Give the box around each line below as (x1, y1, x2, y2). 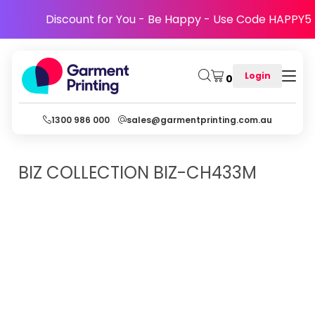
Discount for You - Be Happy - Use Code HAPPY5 (46, 11, 311, 27)
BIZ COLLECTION (18, 161, 149, 184)
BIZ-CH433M (153, 161, 257, 184)
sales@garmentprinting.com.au (127, 113, 272, 126)
